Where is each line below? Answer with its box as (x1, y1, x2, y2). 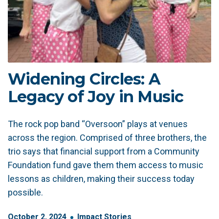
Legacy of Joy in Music (8, 87, 184, 106)
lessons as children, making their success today (8, 174, 195, 184)
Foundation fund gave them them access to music (8, 160, 203, 170)
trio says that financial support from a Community (8, 146, 199, 156)
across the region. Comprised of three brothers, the (8, 132, 207, 143)
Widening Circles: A (8, 69, 160, 88)
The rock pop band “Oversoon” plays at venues (8, 119, 188, 129)
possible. (8, 187, 43, 197)
